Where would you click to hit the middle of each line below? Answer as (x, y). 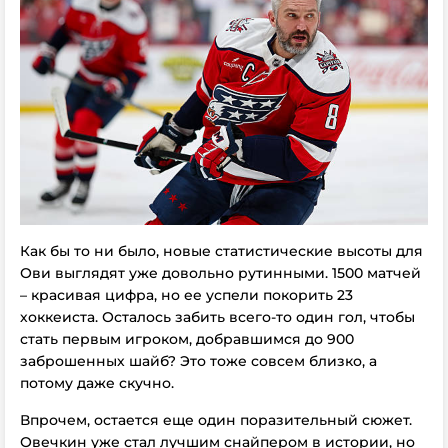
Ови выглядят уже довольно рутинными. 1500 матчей (220, 273)
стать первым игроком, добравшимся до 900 (187, 339)
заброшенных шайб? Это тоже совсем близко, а (198, 361)
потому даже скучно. (97, 383)
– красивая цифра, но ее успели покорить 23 (186, 295)
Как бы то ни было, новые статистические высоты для (221, 251)
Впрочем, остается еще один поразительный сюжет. (216, 420)
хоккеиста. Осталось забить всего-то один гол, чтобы (217, 317)
